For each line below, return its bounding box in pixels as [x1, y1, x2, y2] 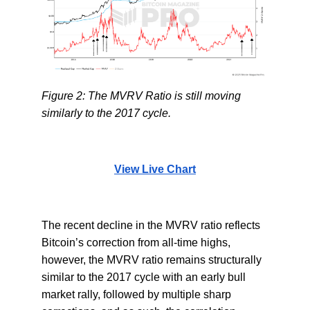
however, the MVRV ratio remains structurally [41, 253, 262, 266]
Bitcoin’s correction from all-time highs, [41, 236, 230, 248]
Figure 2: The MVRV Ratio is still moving [41, 89, 241, 102]
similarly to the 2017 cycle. [41, 107, 171, 119]
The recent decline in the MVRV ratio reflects [41, 219, 260, 231]
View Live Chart [113, 163, 196, 175]
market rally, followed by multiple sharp [41, 288, 231, 300]
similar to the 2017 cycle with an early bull [41, 271, 246, 283]
